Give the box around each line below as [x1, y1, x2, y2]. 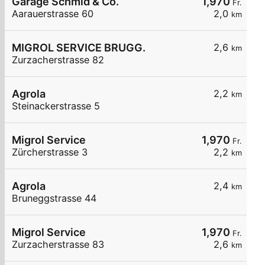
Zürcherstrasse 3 [12, 146, 88, 159]
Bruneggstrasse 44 [12, 192, 96, 205]
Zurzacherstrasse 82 [12, 54, 104, 66]
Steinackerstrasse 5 [12, 100, 100, 112]
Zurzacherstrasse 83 [12, 238, 104, 251]
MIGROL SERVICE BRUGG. [12, 41, 146, 54]
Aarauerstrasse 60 [12, 8, 93, 20]
